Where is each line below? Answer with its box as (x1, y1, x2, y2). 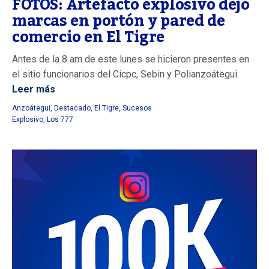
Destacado (54, 104, 91, 113)
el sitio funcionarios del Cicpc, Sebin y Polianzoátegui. (12, 68, 239, 80)
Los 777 (47, 115, 73, 124)
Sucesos (122, 104, 152, 113)
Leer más (12, 83, 55, 95)
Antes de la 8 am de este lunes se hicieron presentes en (12, 53, 249, 65)
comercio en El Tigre (12, 22, 165, 53)
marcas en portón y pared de (12, 6, 225, 37)
